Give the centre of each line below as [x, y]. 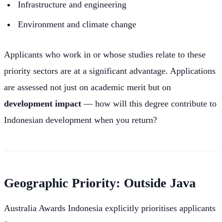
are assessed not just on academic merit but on [87, 87]
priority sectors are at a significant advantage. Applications [110, 71]
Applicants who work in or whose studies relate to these [105, 55]
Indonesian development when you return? [81, 120]
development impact [43, 104]
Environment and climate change [77, 25]
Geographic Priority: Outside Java [100, 183]
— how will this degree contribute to [149, 104]
